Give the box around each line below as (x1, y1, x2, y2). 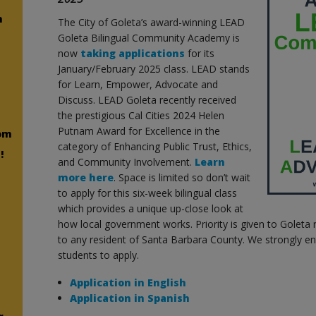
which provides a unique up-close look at (58, 201, 244, 215)
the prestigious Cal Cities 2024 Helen (58, 108, 225, 122)
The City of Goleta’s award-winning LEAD (58, 15, 245, 29)
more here (58, 170, 114, 184)
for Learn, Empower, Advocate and (58, 77, 219, 91)
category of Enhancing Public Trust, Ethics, (58, 139, 253, 153)
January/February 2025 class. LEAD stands (58, 61, 250, 75)
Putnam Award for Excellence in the (58, 123, 221, 138)
